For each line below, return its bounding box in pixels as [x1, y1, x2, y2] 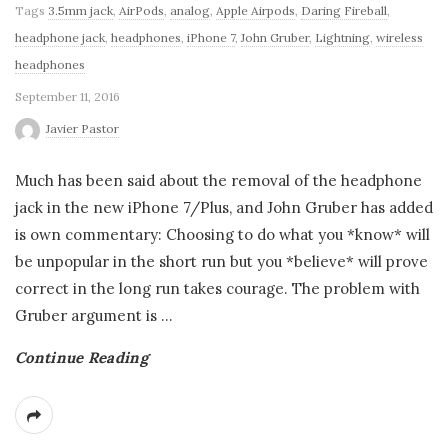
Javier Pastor [46, 121, 119, 136]
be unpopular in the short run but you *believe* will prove [15, 251, 428, 271]
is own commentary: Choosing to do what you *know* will [15, 224, 430, 244]
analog [170, 3, 210, 18]
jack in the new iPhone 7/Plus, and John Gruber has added [15, 197, 433, 217]
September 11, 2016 [15, 89, 120, 104]
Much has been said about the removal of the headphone [15, 170, 422, 190]
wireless [376, 30, 423, 45]
